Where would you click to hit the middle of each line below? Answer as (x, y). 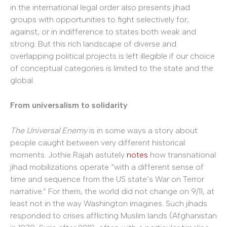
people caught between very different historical (98, 142)
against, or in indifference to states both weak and (103, 31)
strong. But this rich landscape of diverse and (93, 44)
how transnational (182, 155)
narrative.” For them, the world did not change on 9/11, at (112, 191)
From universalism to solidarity (69, 105)
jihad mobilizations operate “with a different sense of (107, 167)
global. (22, 80)
